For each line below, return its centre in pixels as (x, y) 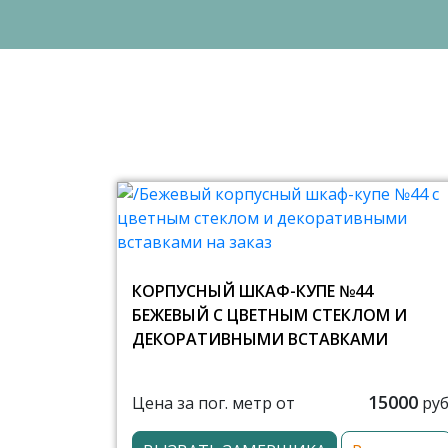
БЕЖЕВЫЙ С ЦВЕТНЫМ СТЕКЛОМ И (269, 315)
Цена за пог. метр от (213, 402)
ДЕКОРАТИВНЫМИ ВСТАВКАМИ (260, 339)
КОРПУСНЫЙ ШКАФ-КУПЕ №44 (252, 291)
